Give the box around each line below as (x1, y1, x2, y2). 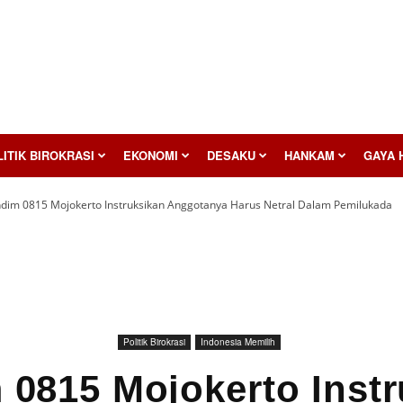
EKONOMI (123, 147, 178, 164)
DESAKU (207, 147, 255, 164)
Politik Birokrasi (123, 336, 185, 348)
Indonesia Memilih (201, 336, 275, 348)
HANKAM (284, 147, 335, 164)
